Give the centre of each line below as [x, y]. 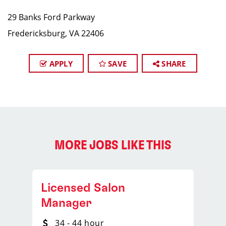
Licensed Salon [83, 188]
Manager [66, 203]
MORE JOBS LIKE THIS [113, 145]
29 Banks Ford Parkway [51, 17]
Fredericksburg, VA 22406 [56, 33]
